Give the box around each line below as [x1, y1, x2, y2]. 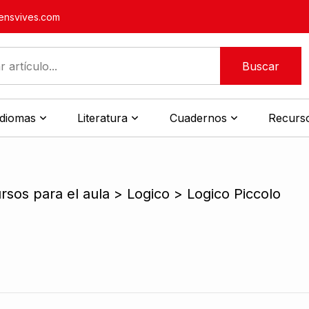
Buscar [241, 59, 279, 73]
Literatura [77, 111, 128, 125]
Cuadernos [169, 111, 227, 125]
